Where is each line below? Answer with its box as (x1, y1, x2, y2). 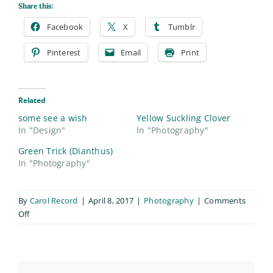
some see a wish (18, 112, 88, 124)
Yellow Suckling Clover (136, 112, 231, 124)
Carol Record (29, 195, 78, 207)
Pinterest (46, 47, 81, 58)
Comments (204, 195, 246, 207)
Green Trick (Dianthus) (18, 145, 113, 157)
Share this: (18, 1, 54, 11)
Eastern (29, 221, 58, 233)
